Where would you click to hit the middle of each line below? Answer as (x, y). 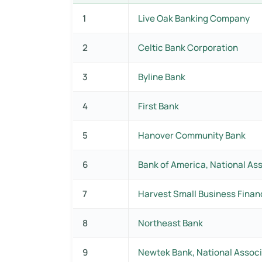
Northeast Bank (170, 223)
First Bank (158, 106)
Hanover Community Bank (192, 135)
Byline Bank (162, 77)
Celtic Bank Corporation (188, 47)
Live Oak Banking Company (194, 18)
